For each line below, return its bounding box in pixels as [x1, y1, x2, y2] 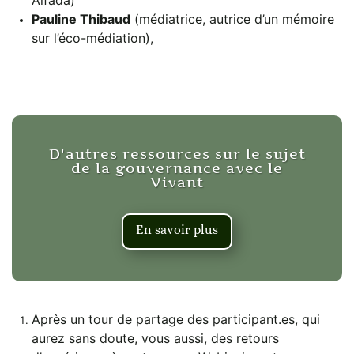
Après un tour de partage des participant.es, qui [32, 311, 320, 327]
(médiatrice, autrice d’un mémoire [130, 10, 334, 27]
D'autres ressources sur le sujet [48, 145, 306, 162]
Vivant [150, 173, 204, 190]
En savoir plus [136, 221, 218, 237]
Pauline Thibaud [32, 10, 130, 27]
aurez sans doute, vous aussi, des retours [32, 330, 279, 346]
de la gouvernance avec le [71, 159, 283, 176]
